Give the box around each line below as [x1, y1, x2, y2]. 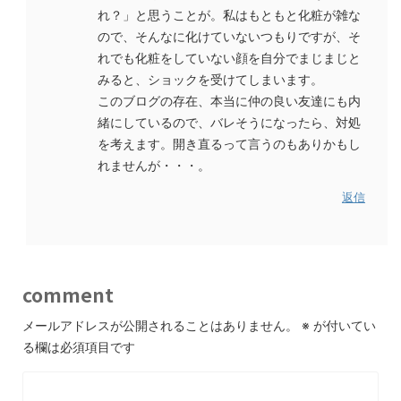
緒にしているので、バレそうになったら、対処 [98, 115, 361, 130]
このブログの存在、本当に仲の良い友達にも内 [98, 93, 361, 108]
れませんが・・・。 [98, 158, 210, 173]
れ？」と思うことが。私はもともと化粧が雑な [98, 7, 361, 22]
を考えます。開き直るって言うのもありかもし [98, 136, 361, 151]
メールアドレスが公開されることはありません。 [22, 318, 298, 333]
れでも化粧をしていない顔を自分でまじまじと [98, 50, 361, 65]
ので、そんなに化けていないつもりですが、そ [98, 29, 361, 44]
